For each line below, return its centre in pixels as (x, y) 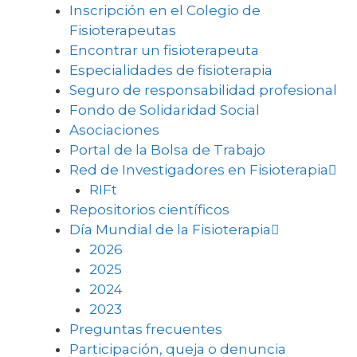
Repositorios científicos (149, 210)
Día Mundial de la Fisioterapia (170, 229)
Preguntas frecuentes (145, 329)
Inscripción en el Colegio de (165, 10)
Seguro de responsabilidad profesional (203, 90)
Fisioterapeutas (122, 30)
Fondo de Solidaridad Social (164, 110)
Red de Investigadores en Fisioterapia (198, 170)
